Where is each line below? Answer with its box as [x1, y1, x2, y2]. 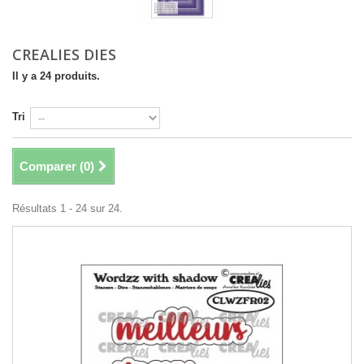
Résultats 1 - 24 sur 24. [12, 202, 123, 214]
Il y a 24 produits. [12, 70, 100, 82]
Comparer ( [19, 159, 84, 173]
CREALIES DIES [12, 45, 124, 64]
